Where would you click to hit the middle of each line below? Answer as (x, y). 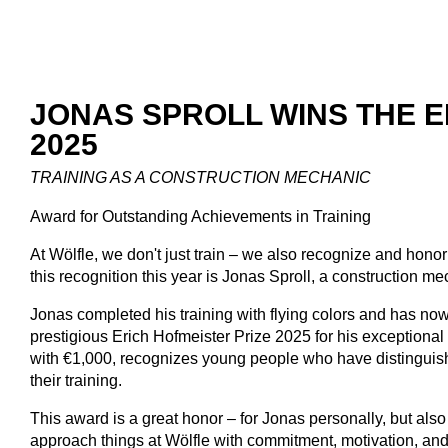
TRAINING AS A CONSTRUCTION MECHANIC (200, 177)
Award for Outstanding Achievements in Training (200, 216)
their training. (76, 380)
